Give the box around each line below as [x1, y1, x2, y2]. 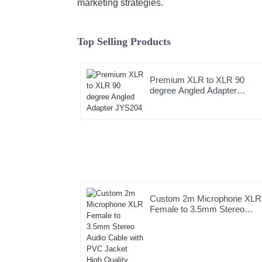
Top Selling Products [77, 36, 171, 48]
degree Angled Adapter [150, 85, 237, 96]
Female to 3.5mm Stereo [150, 204, 245, 215]
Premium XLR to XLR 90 [150, 75, 245, 85]
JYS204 [150, 96, 181, 106]
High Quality [150, 225, 197, 236]
